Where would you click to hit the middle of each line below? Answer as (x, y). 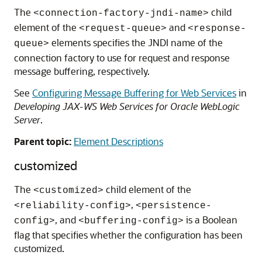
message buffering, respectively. (82, 71)
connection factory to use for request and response (122, 58)
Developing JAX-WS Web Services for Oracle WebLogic (127, 106)
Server (27, 120)
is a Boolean (211, 220)
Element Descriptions (118, 141)
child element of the (147, 189)
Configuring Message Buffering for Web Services (134, 93)
